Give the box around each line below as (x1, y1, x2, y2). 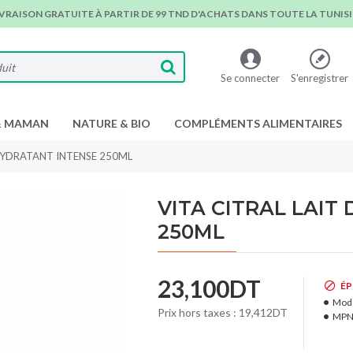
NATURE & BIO (72, 117, 150, 130)
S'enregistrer (291, 71, 348, 84)
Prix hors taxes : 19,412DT (158, 306, 288, 319)
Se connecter (221, 71, 280, 84)
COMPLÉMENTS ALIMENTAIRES (174, 117, 342, 130)
